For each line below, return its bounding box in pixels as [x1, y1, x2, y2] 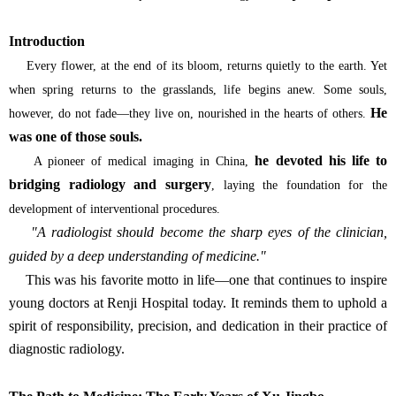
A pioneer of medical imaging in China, [9, 154, 255, 168]
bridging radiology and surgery [9, 176, 211, 192]
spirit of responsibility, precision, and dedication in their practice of [9, 317, 387, 333]
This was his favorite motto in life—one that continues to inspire [9, 271, 387, 287]
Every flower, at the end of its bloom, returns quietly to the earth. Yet [9, 58, 387, 72]
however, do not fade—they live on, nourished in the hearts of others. [9, 106, 370, 120]
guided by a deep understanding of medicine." [9, 247, 266, 263]
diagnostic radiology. [9, 340, 125, 356]
